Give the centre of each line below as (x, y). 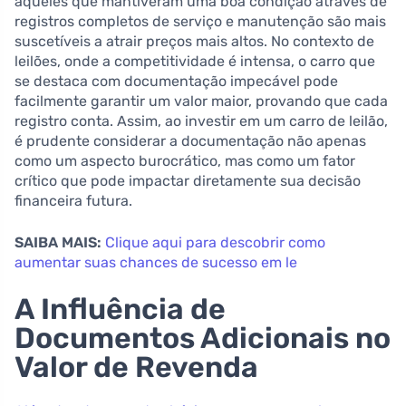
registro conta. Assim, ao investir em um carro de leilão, (201, 121)
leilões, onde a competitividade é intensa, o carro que (195, 61)
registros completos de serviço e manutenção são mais (200, 21)
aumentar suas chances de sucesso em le (156, 262)
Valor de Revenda (136, 367)
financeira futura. (73, 200)
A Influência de (120, 309)
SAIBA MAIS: (58, 242)
